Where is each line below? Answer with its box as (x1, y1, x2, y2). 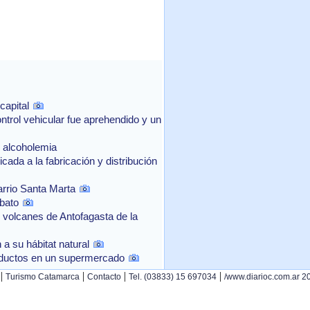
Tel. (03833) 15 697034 (129, 272, 217, 282)
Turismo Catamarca (6, 272, 80, 282)
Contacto (87, 272, 121, 282)
